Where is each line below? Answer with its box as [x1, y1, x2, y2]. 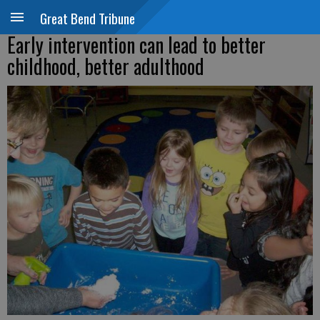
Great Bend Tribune [40, 8, 135, 28]
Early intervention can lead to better [7, 30, 266, 59]
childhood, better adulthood [7, 51, 204, 81]
